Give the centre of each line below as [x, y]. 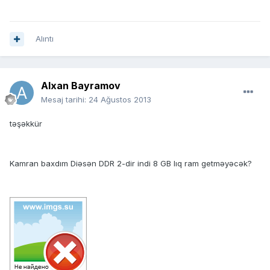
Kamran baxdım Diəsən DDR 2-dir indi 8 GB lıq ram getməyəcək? [131, 164]
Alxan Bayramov [81, 86]
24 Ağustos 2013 [120, 100]
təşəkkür [26, 124]
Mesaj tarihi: [65, 100]
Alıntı [45, 39]
